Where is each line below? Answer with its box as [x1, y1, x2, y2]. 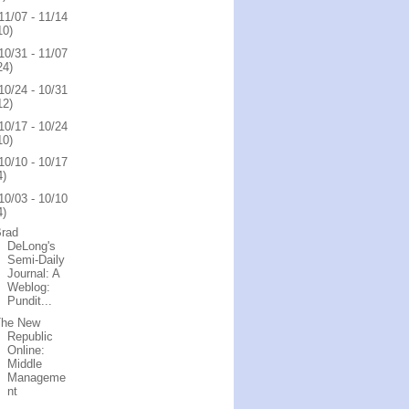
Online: [7, 343, 46, 358]
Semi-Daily [7, 252, 66, 267]
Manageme [7, 371, 67, 385]
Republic [7, 330, 54, 344]
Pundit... [7, 293, 53, 308]
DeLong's [7, 238, 57, 253]
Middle [7, 357, 43, 372]
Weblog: [7, 279, 51, 294]
